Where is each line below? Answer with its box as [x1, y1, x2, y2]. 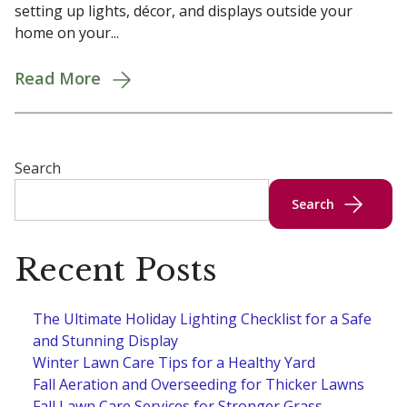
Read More [15, 66, 101, 89]
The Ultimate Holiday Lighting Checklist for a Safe [33, 309, 372, 330]
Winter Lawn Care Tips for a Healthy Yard [33, 352, 315, 373]
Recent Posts [15, 251, 217, 290]
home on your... [15, 22, 119, 43]
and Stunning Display [33, 331, 178, 352]
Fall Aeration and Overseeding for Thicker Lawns [33, 374, 364, 395]
